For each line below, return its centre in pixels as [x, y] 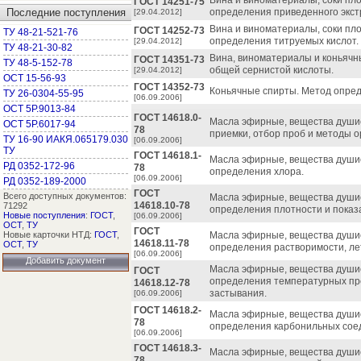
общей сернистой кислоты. [272, 70]
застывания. [238, 293]
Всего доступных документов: [65, 196]
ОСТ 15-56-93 [35, 78]
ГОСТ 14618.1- [168, 156]
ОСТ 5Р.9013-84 [39, 109]
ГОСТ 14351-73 [169, 60]
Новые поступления [44, 215]
